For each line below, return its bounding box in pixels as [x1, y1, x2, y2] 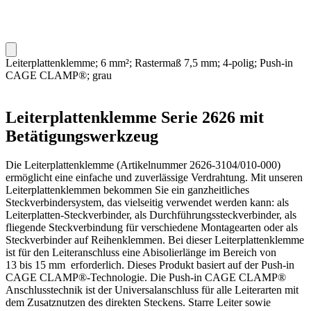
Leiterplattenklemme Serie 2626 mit [6, 108, 264, 126]
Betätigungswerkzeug [6, 126, 158, 145]
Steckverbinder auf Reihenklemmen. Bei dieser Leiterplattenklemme [6, 234, 304, 246]
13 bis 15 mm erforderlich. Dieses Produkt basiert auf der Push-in [6, 259, 294, 271]
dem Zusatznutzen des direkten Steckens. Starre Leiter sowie [6, 296, 271, 309]
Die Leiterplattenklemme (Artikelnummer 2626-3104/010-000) [6, 159, 280, 171]
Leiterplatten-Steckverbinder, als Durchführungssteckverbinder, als [6, 209, 296, 221]
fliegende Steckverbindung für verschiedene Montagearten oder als [6, 221, 298, 234]
